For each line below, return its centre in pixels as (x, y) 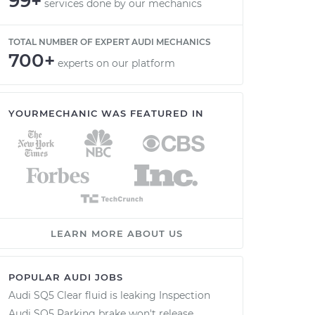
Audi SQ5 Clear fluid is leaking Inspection (109, 295)
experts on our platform (116, 63)
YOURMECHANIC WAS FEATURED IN (106, 113)
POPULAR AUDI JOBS (66, 277)
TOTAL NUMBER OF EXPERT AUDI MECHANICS (110, 42)
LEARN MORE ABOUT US (117, 233)
